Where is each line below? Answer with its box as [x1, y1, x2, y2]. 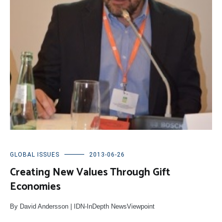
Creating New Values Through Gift [10, 164, 170, 181]
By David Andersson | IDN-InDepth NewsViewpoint [10, 203, 155, 211]
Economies [10, 178, 60, 196]
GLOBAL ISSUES [10, 151, 59, 159]
